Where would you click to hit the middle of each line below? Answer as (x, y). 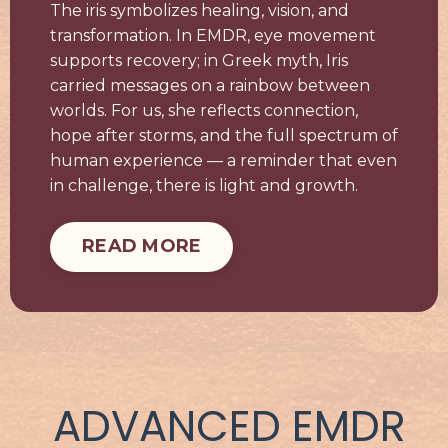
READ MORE (142, 246)
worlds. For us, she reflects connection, (204, 110)
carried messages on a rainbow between (210, 85)
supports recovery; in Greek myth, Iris (199, 60)
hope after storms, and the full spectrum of (224, 135)
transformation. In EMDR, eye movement (213, 35)
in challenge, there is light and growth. (204, 185)
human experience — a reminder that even (223, 160)
